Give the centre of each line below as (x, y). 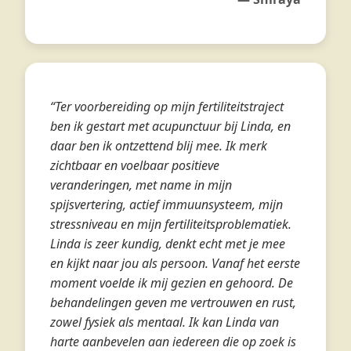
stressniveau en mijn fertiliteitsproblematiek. (171, 224)
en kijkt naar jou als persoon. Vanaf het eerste (175, 263)
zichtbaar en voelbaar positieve (135, 165)
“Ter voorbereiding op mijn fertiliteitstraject (167, 107)
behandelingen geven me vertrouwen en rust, (173, 302)
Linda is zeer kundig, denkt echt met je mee (168, 244)
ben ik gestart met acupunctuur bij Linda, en (170, 126)
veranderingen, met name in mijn (141, 185)
